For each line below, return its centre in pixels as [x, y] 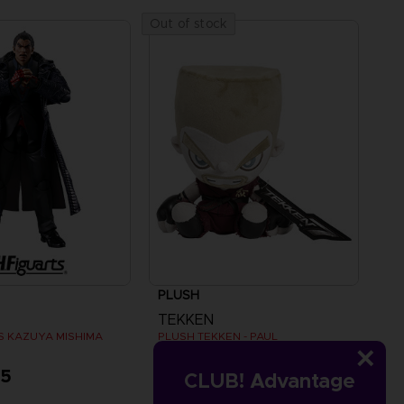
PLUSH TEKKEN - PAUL [218, 335]
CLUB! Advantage [270, 381]
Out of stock [188, 24]
